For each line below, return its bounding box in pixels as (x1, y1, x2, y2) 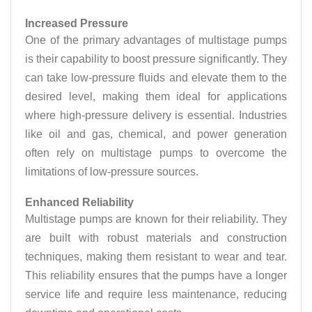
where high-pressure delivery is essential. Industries (25, 109, 287, 121)
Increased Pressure (25, 17, 128, 29)
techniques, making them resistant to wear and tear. (25, 251, 287, 263)
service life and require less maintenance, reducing (25, 288, 287, 300)
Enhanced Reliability (25, 196, 134, 208)
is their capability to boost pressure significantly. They (25, 53, 287, 65)
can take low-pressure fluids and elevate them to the (25, 72, 287, 84)
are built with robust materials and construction (25, 232, 287, 244)
